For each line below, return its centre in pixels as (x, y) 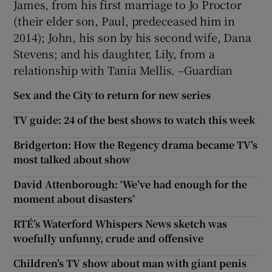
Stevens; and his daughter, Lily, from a (114, 54)
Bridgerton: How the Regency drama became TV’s (136, 145)
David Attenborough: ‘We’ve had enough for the (131, 185)
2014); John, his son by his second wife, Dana (132, 37)
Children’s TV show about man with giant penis (130, 263)
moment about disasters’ (74, 199)
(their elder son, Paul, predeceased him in (124, 21)
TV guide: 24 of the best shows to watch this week (134, 120)
